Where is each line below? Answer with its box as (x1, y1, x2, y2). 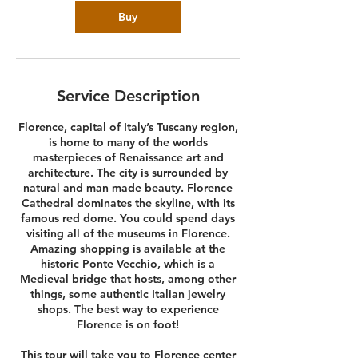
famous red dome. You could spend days (21, 211, 235, 225)
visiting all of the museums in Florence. (26, 226, 230, 241)
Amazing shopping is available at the (30, 241, 225, 256)
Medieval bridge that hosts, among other (20, 272, 236, 286)
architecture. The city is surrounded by (28, 165, 228, 180)
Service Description (56, 86, 200, 105)
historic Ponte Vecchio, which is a (41, 257, 215, 271)
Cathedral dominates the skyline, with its (21, 196, 235, 210)
